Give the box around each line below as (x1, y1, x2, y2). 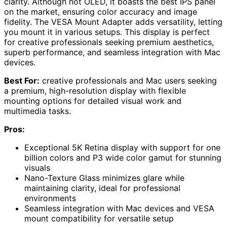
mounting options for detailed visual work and (4, 95, 181, 106)
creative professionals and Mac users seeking (40, 75, 217, 86)
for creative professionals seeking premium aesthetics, (4, 36, 214, 47)
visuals (24, 162, 50, 173)
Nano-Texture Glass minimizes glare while (24, 172, 184, 183)
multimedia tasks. (4, 105, 71, 116)
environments (24, 193, 76, 203)
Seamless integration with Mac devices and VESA (24, 203, 214, 213)
